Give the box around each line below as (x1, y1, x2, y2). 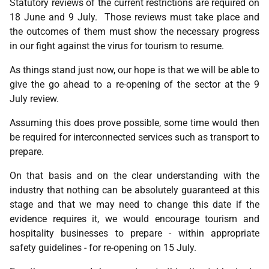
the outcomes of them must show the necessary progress (10, 26, 259, 37)
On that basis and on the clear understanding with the (10, 170, 259, 181)
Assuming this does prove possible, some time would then (10, 117, 259, 128)
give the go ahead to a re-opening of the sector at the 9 (10, 79, 259, 90)
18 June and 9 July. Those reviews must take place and (10, 11, 259, 23)
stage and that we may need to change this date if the (10, 199, 259, 210)
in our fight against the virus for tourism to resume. (10, 40, 224, 52)
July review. (10, 93, 59, 104)
